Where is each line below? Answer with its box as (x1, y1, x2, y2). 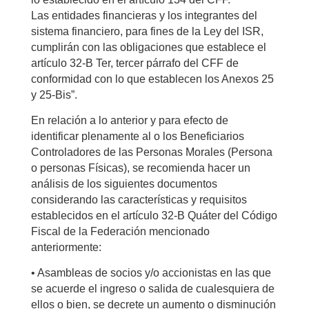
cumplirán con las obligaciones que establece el (30, 41, 266, 53)
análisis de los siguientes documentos (30, 177, 217, 190)
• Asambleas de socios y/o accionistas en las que (30, 266, 271, 279)
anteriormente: (30, 241, 101, 253)
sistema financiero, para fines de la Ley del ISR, (30, 25, 263, 37)
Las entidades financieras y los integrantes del (30, 9, 257, 21)
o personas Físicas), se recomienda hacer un (30, 161, 250, 174)
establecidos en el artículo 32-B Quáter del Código (30, 209, 277, 221)
